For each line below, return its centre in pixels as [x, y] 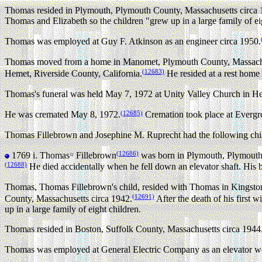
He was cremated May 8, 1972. [63, 115]
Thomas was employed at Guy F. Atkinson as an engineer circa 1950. [133, 42]
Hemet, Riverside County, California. [73, 74]
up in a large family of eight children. [73, 209]
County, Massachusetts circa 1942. [68, 199]
